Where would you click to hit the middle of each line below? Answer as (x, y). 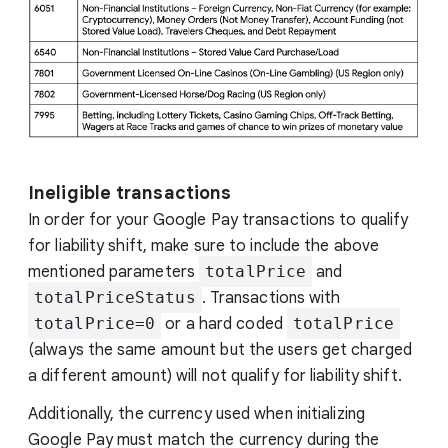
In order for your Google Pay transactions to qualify (218, 220)
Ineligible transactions (130, 193)
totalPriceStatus (115, 298)
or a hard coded (224, 324)
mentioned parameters (114, 272)
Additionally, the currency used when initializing (196, 414)
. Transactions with (271, 298)
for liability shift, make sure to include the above (204, 246)
